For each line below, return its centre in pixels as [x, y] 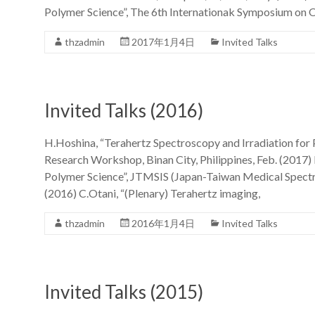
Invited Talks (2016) [124, 110]
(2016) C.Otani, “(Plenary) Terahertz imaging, [152, 193]
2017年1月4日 [163, 41]
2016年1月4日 [163, 223]
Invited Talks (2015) [124, 291]
